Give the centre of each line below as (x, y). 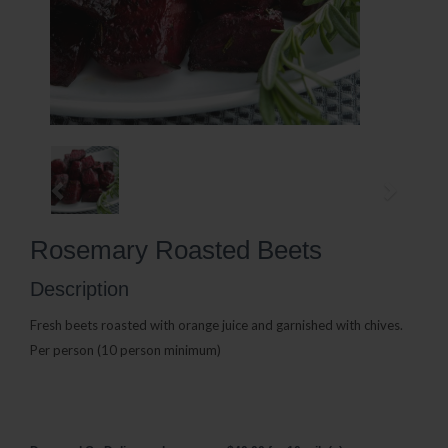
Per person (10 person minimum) (125, 350)
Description (79, 288)
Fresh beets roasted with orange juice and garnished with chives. (216, 325)
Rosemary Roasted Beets (176, 250)
